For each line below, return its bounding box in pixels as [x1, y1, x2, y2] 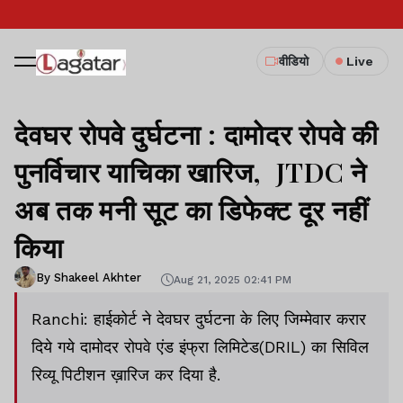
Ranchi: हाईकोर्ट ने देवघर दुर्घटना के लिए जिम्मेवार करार [31, 309, 366, 328]
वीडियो [279, 54, 309, 68]
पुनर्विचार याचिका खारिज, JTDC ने [14, 154, 367, 190]
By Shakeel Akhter [36, 270, 141, 284]
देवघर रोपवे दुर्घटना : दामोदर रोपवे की [14, 116, 379, 152]
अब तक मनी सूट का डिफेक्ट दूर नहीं [14, 192, 369, 228]
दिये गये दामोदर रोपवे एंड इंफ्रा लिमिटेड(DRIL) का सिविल [31, 337, 369, 356]
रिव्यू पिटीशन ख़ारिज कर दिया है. [31, 365, 220, 384]
